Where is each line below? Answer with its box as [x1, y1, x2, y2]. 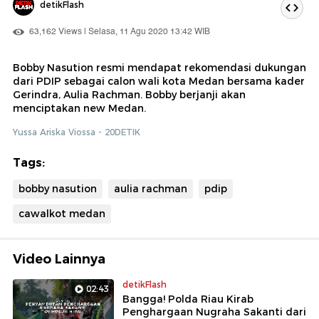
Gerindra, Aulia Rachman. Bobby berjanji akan [13, 88, 246, 101]
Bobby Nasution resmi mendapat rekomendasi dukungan [13, 61, 306, 74]
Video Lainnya [13, 251, 105, 267]
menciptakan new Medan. [13, 101, 146, 115]
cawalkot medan [19, 206, 105, 220]
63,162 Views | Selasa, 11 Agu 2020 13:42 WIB [27, 24, 210, 38]
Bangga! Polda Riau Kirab [122, 292, 253, 305]
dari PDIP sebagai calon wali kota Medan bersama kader [13, 74, 305, 88]
